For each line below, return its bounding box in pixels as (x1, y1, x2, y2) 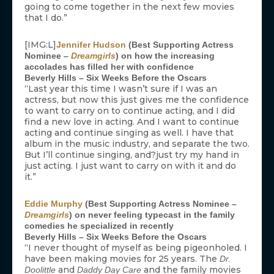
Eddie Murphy (24, 199, 83, 209)
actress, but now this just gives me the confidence (24, 94, 249, 106)
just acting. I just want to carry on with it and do (24, 160, 236, 172)
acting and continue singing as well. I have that (24, 127, 234, 139)
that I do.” (24, 12, 67, 24)
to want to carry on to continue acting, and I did (24, 105, 235, 117)
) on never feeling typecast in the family (69, 210, 235, 220)
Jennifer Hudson (56, 40, 126, 50)
